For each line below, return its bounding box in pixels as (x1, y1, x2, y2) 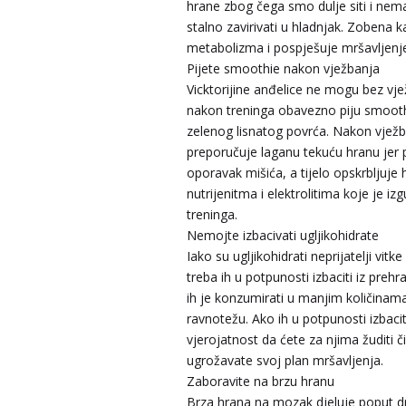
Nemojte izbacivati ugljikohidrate (187, 226, 380, 244)
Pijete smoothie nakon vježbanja (187, 59, 381, 77)
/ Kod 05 (261, 353, 304, 370)
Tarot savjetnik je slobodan (217, 381, 377, 397)
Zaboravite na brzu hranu (187, 372, 335, 390)
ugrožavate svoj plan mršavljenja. (187, 351, 384, 369)
